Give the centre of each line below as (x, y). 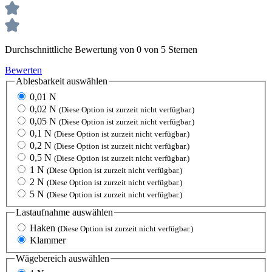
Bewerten (23, 70)
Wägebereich (41, 258)
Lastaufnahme (43, 212)
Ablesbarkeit (40, 81)
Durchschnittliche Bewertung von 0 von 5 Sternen (101, 50)
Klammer (48, 240)
